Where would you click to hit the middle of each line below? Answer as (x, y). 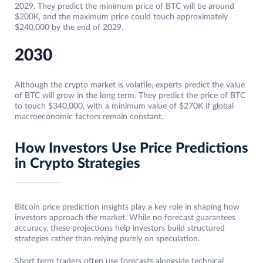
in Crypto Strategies (77, 164)
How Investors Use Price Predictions (131, 149)
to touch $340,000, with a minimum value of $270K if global (124, 107)
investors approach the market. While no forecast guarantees (125, 218)
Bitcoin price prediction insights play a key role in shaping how (127, 208)
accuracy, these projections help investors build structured (120, 229)
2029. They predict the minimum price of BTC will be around (124, 7)
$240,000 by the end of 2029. (69, 28)
